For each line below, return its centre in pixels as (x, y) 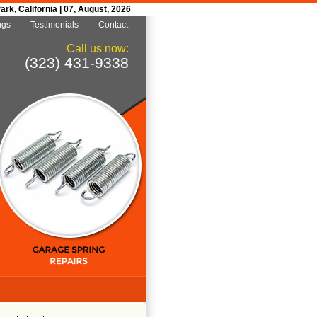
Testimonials (54, 25)
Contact (113, 25)
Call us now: (98, 48)
